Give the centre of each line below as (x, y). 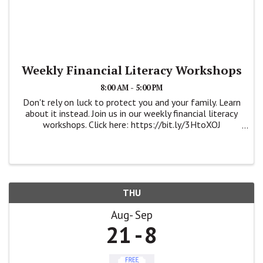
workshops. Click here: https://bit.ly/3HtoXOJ (131, 125)
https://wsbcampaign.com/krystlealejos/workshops (131, 136)
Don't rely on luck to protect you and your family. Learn (131, 102)
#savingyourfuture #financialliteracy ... (131, 147)
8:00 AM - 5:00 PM (131, 88)
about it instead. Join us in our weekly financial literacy (131, 114)
